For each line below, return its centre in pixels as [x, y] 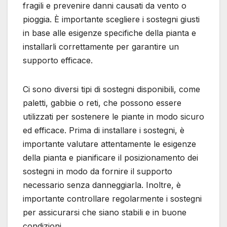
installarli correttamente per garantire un [101, 47]
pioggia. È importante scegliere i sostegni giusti [111, 20]
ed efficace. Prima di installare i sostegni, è [104, 130]
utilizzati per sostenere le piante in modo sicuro [113, 117]
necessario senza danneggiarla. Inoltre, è [102, 185]
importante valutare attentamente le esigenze [109, 144]
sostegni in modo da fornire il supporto [98, 172]
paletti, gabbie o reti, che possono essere [102, 103]
